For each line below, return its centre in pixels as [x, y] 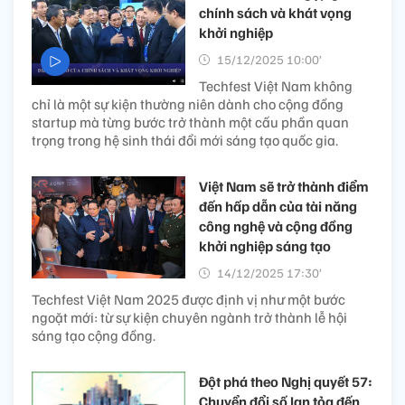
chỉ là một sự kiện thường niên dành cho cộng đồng [188, 104]
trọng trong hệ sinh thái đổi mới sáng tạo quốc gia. [185, 141]
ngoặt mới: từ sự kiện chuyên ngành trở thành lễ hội [189, 318]
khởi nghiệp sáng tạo [265, 246]
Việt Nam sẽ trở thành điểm [284, 187]
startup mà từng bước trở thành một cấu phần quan [190, 122]
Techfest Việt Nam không [276, 86]
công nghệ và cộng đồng [276, 226]
